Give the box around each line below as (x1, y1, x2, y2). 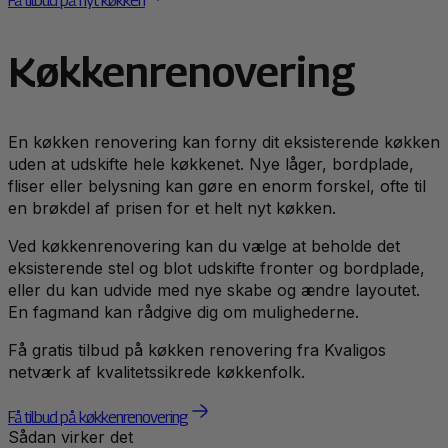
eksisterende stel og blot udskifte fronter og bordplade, (8, 258, 425, 279)
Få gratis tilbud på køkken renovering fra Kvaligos (8, 340, 386, 361)
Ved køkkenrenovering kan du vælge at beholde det (8, 236, 400, 257)
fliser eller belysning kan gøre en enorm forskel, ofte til (8, 176, 426, 197)
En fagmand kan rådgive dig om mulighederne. (8, 302, 359, 323)
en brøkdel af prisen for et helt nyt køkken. (8, 198, 336, 219)
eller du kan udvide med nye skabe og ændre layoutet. (8, 280, 420, 301)
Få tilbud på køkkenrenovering (8, 408, 189, 428)
